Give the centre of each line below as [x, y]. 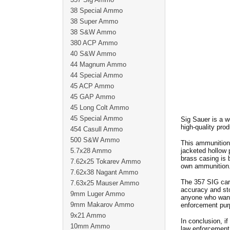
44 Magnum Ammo [98, 64]
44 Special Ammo [97, 75]
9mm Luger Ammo [98, 194]
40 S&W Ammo [93, 54]
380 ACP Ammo [94, 43]
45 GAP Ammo [93, 97]
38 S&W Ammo [93, 32]
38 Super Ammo [94, 21]
